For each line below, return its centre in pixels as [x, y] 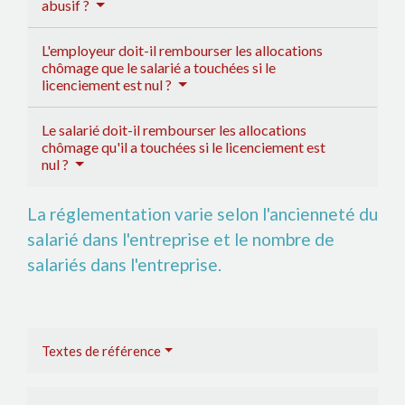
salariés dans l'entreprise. [124, 264]
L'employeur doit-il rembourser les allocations [182, 50]
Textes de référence [101, 350]
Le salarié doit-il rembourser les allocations [174, 129]
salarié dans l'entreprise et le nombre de [181, 239]
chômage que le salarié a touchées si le [159, 67]
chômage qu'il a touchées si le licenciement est [184, 146]
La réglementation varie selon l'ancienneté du [202, 213]
